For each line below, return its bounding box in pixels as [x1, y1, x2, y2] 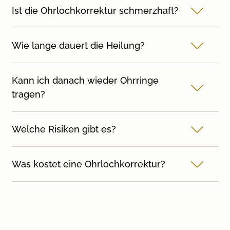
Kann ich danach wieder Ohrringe [11, 74, 159, 86]
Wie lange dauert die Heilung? [11, 40, 145, 51]
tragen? [11, 88, 45, 100]
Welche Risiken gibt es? [11, 123, 116, 135]
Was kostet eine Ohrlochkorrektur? [11, 158, 165, 169]
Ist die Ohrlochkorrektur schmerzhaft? [11, 5, 179, 16]
